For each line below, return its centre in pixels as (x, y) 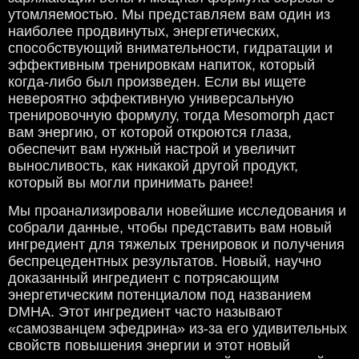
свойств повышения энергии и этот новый (149, 346)
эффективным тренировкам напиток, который (161, 65)
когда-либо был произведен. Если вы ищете (157, 82)
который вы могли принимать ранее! (131, 183)
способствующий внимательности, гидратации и (170, 48)
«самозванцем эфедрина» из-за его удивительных (177, 329)
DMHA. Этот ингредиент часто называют (145, 312)
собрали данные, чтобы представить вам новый (170, 228)
